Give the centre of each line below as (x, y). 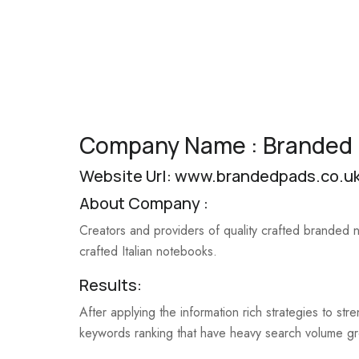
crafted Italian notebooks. (148, 251)
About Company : (144, 203)
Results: (111, 285)
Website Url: (127, 176)
